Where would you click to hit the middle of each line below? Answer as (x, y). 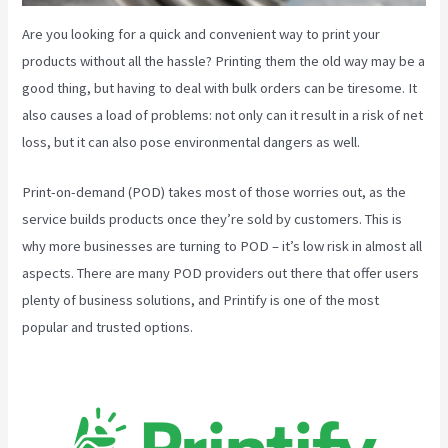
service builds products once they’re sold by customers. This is (212, 219)
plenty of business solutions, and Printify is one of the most (201, 300)
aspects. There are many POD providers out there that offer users (221, 273)
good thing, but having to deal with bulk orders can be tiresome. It (220, 87)
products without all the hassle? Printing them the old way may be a (224, 60)
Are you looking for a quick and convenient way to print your (201, 33)
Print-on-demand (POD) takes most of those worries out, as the (214, 192)
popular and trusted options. (108, 327)
